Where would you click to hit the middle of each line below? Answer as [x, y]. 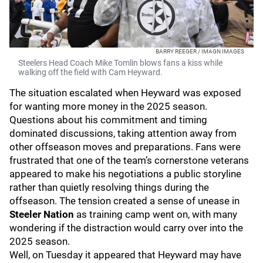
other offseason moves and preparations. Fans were [125, 147]
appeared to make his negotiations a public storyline [125, 174]
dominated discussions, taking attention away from [123, 133]
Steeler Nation [42, 214]
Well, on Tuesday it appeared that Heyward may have [125, 255]
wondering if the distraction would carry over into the [126, 228]
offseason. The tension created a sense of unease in [124, 201]
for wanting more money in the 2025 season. [108, 106]
